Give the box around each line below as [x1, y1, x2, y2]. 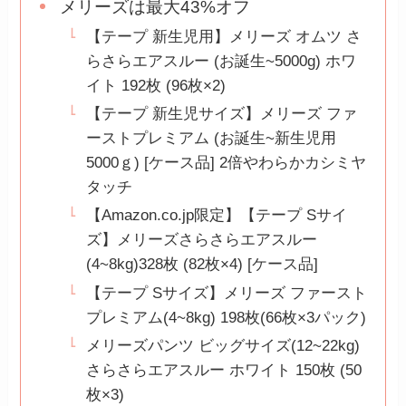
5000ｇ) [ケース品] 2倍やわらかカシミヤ [86, 154, 367, 172]
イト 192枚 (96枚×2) [86, 76, 227, 94]
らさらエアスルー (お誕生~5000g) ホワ [86, 52, 357, 70]
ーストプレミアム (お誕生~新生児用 [86, 130, 337, 148]
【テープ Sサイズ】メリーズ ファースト [86, 284, 368, 302]
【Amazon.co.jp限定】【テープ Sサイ [86, 207, 348, 225]
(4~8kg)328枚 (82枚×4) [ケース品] [86, 256, 319, 274]
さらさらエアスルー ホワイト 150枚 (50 [86, 361, 362, 379]
